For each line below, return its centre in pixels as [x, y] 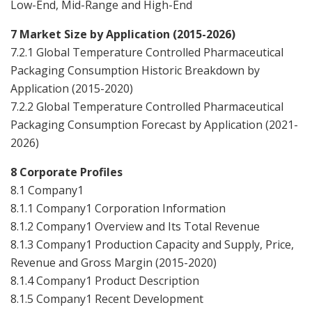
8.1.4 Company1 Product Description [105, 280]
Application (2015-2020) [72, 88]
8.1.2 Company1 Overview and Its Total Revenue [135, 226]
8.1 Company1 [47, 190]
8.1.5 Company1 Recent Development [107, 298]
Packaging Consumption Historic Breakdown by [135, 70]
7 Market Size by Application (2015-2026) [123, 34]
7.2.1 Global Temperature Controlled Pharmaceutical [147, 52]
